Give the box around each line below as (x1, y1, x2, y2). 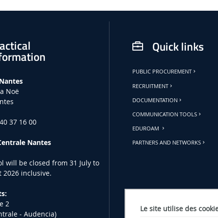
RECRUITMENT (132, 82, 169, 90)
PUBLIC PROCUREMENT (132, 68, 192, 75)
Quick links (152, 38, 204, 55)
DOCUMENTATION (132, 96, 178, 104)
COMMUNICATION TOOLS (132, 111, 198, 118)
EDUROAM (132, 125, 161, 132)
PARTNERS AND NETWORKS (132, 139, 201, 146)
